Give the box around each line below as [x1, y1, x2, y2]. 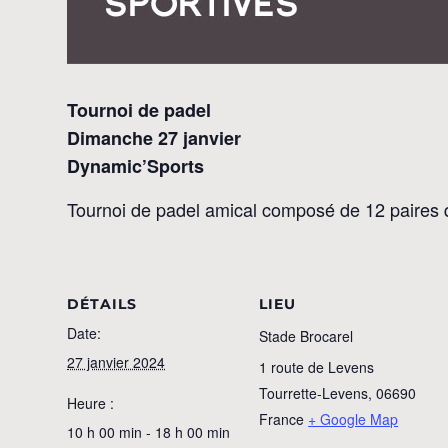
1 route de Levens [259, 357, 375, 378]
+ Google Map [308, 409, 399, 430]
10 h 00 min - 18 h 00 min [67, 422, 231, 443]
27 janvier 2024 [67, 352, 166, 373]
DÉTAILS [67, 295, 138, 314]
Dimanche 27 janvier [67, 125, 242, 152]
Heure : [67, 393, 115, 414]
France [259, 409, 305, 430]
